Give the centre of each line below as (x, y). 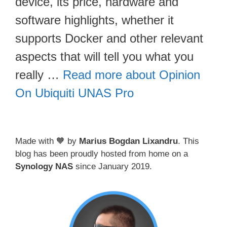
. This (188, 141)
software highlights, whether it (94, 20)
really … (39, 74)
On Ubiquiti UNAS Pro (74, 93)
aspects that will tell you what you (104, 56)
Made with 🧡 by (47, 141)
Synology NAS (44, 166)
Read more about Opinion (131, 74)
